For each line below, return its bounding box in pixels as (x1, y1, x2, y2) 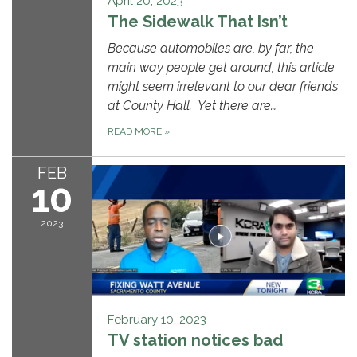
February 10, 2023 (108, 312, 206, 328)
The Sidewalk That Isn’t (108, 12, 288, 32)
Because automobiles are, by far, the (108, 41, 314, 57)
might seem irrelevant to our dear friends (108, 79, 338, 95)
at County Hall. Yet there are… (108, 98, 277, 114)
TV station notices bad (108, 331, 283, 351)
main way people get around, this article (108, 60, 335, 76)
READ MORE (108, 126, 164, 138)
